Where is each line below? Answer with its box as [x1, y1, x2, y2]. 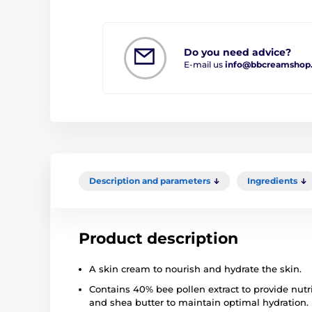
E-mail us [184, 58, 225, 70]
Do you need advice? [184, 45, 291, 58]
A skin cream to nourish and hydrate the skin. [89, 263, 302, 274]
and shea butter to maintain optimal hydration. [89, 296, 309, 308]
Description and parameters [89, 175, 210, 186]
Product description [79, 228, 238, 248]
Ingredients [247, 175, 297, 186]
